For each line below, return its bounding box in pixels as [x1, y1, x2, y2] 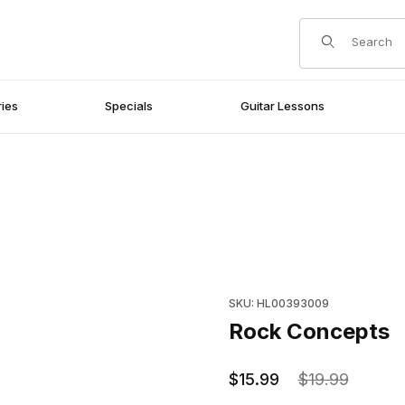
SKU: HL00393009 [228, 297, 329, 311]
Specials [105, 99, 154, 114]
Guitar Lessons [240, 99, 325, 114]
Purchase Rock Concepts [228, 273, 381, 289]
